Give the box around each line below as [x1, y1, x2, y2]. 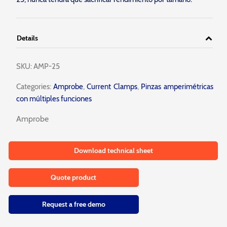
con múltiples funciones [16, 94, 92, 103]
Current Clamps [87, 82, 137, 91]
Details [16, 33, 38, 43]
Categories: [16, 82, 51, 91]
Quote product [51, 173, 97, 182]
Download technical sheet [73, 146, 153, 155]
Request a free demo [42, 200, 105, 209]
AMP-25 [33, 62, 60, 71]
